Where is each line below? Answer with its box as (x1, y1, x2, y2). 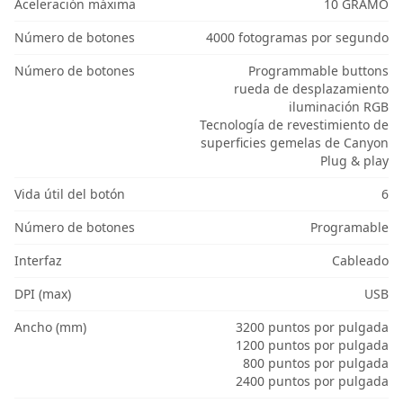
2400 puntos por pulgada (235, 372, 389, 390)
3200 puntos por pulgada (235, 318, 389, 336)
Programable (309, 219, 389, 237)
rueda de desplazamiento (233, 80, 389, 98)
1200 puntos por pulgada (235, 336, 389, 354)
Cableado (331, 252, 389, 270)
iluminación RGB (288, 98, 389, 116)
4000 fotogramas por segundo (205, 29, 389, 47)
